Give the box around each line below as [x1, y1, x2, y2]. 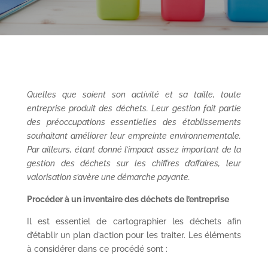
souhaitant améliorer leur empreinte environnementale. [26, 131, 242, 141]
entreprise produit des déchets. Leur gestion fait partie [26, 103, 242, 113]
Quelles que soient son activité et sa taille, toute [26, 90, 242, 99]
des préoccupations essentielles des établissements [26, 117, 242, 127]
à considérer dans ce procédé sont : [26, 244, 167, 254]
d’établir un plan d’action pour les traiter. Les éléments [26, 230, 242, 240]
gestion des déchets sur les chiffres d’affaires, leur [26, 159, 242, 168]
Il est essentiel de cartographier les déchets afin [26, 217, 242, 226]
